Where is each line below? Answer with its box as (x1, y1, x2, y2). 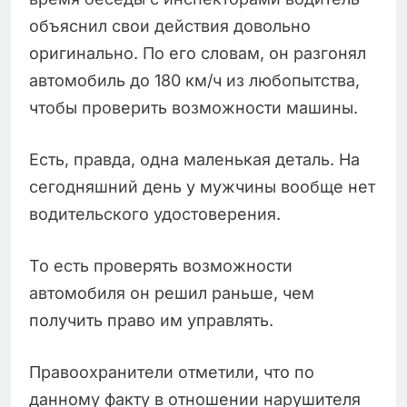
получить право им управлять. (29, 310, 273, 330)
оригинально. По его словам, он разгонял (29, 43, 366, 63)
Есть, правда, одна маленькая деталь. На (29, 149, 360, 169)
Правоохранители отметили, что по (29, 362, 314, 382)
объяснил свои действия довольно (29, 15, 311, 35)
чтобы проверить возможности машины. (29, 97, 358, 117)
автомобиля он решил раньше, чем (29, 283, 314, 303)
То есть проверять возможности (29, 255, 293, 275)
